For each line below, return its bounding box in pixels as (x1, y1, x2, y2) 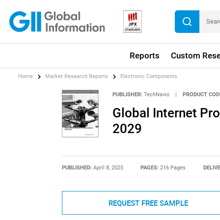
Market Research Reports (45, 73, 109, 80)
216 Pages (160, 165, 186, 171)
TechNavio (143, 91, 169, 98)
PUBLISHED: (61, 165, 93, 171)
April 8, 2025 (93, 165, 123, 171)
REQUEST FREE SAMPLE (108, 198, 188, 208)
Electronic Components (120, 73, 178, 80)
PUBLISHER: (112, 91, 142, 98)
